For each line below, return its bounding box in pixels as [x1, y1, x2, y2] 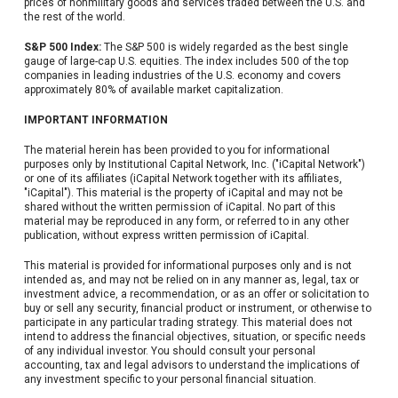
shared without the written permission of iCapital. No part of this [23, 201, 336, 214]
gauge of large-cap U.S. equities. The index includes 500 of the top [23, 55, 348, 68]
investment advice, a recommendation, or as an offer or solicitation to [23, 288, 369, 301]
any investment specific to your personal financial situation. [23, 373, 316, 386]
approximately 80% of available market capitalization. [23, 84, 283, 97]
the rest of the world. [23, 11, 125, 24]
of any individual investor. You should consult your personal [23, 345, 315, 358]
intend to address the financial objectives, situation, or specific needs [23, 330, 366, 344]
